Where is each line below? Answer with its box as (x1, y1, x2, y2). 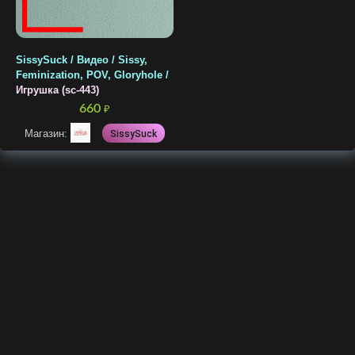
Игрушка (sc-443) (16, 85, 99, 96)
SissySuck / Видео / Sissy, (16, 55, 147, 66)
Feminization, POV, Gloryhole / (16, 70, 169, 81)
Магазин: (25, 128, 71, 139)
